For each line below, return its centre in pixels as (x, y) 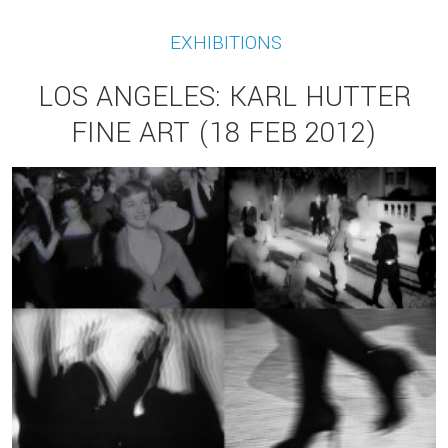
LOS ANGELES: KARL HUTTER (224, 96)
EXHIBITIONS (226, 42)
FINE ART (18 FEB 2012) (224, 132)
